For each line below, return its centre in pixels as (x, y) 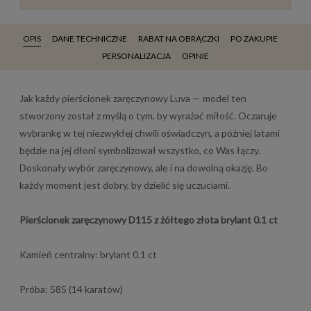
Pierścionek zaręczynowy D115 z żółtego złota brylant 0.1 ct (149, 219)
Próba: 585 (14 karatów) (71, 289)
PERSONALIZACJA (136, 56)
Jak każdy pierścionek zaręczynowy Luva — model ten (133, 98)
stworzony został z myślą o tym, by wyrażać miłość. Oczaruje (148, 115)
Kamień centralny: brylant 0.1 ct (88, 254)
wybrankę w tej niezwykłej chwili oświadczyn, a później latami (150, 133)
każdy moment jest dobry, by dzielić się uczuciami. (125, 185)
